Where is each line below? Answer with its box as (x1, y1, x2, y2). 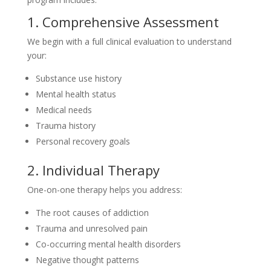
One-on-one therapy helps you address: (27, 184, 182, 195)
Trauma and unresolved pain (35, 223, 148, 234)
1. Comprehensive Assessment (27, 13, 219, 31)
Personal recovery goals (35, 135, 130, 147)
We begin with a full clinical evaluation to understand (27, 36, 232, 47)
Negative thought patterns (35, 254, 139, 266)
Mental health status (35, 88, 116, 100)
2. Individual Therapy (27, 161, 160, 179)
